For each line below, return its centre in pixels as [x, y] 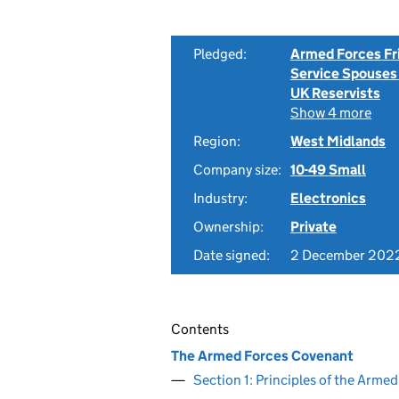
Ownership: [228, 227]
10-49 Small [328, 170]
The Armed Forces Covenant [262, 355]
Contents [200, 329]
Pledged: [220, 54]
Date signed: [232, 255]
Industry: [220, 198]
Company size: [237, 170]
